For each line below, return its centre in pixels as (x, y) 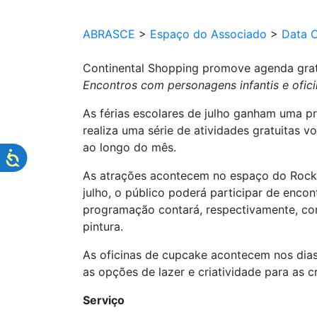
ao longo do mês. (129, 147)
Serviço (104, 300)
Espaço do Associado (208, 34)
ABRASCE (109, 34)
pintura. (103, 226)
